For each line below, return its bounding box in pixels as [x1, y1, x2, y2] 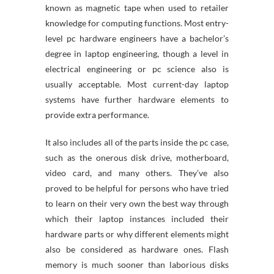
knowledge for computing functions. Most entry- [45, 18, 229, 28]
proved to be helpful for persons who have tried [45, 183, 229, 193]
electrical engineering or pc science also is [45, 64, 229, 74]
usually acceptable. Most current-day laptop [45, 79, 229, 89]
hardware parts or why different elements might [45, 229, 229, 239]
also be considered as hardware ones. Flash [45, 244, 229, 254]
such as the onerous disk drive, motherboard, [45, 152, 229, 163]
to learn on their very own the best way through [45, 198, 229, 209]
